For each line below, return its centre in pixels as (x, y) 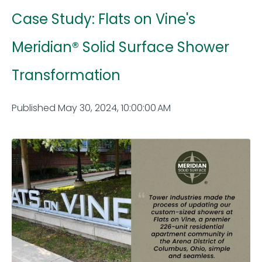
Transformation (66, 75)
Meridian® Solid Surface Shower (120, 47)
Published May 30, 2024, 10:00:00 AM (91, 108)
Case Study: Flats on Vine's (104, 19)
